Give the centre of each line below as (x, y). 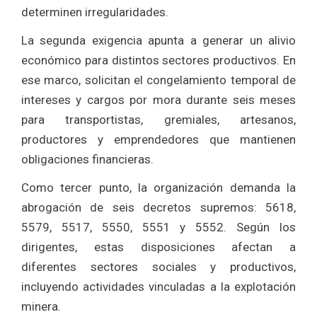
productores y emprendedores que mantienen (158, 140)
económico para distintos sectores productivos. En (158, 60)
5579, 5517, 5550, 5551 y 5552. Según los (158, 227)
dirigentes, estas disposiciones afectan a (158, 247)
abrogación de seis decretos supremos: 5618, (158, 208)
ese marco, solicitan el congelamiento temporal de (158, 80)
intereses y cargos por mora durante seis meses (158, 100)
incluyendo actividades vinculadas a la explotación (158, 287)
